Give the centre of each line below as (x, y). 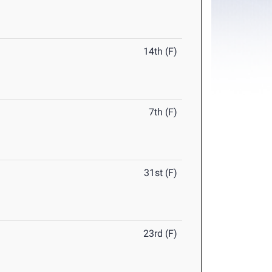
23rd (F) (161, 234)
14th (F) (161, 52)
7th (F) (163, 112)
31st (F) (161, 173)
